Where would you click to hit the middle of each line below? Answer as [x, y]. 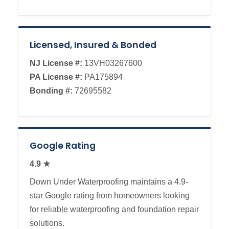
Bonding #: [51, 91]
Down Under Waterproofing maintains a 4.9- [109, 182]
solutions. [47, 223]
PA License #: [56, 77]
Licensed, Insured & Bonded [93, 45]
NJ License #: [56, 63]
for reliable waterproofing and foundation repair [114, 210]
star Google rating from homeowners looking [110, 196]
